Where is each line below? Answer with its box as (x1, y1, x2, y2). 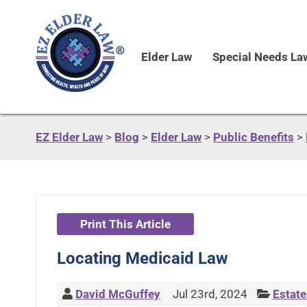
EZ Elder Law (36, 130, 103, 144)
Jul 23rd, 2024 (170, 287, 247, 301)
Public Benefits (213, 130, 294, 144)
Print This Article (80, 217, 171, 231)
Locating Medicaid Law (57, 249, 228, 268)
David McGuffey (75, 287, 160, 301)
